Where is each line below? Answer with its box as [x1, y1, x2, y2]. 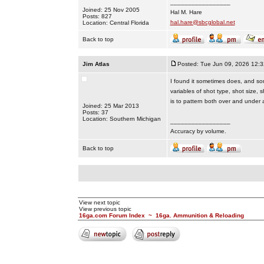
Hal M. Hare [170, 9, 202, 15]
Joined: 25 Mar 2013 [82, 103, 139, 109]
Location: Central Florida [82, 19, 149, 26]
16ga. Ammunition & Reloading [155, 212, 244, 219]
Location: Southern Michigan [82, 115, 161, 122]
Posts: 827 [82, 13, 112, 19]
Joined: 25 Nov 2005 [82, 6, 140, 13]
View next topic [78, 199, 120, 206]
